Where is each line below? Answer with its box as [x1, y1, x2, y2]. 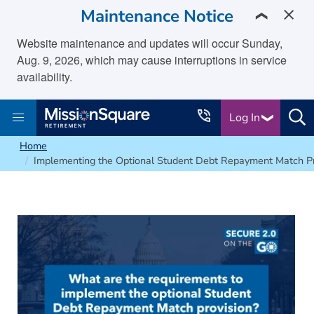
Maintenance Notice [81, 5, 233, 27]
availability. [17, 69, 72, 85]
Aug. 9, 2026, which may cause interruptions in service [17, 52, 287, 68]
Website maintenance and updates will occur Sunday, [17, 35, 282, 51]
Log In [229, 110, 263, 125]
